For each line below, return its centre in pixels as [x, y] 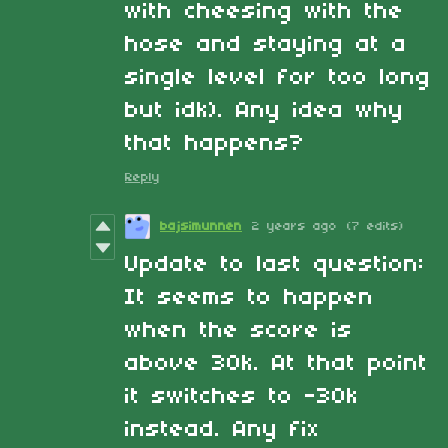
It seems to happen [249, 297]
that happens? [215, 143]
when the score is [239, 330]
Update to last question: [275, 264]
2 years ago [294, 226]
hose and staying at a [266, 44]
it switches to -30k [242, 396]
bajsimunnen [201, 226]
